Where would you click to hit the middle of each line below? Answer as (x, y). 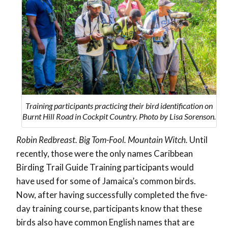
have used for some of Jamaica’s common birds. (106, 181)
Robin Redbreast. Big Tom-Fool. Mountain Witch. (102, 140)
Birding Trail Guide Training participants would (105, 167)
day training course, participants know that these (109, 209)
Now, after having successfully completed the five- (112, 195)
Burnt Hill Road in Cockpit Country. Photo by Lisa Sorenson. (119, 117)
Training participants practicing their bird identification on (119, 106)
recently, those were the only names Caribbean (105, 154)
